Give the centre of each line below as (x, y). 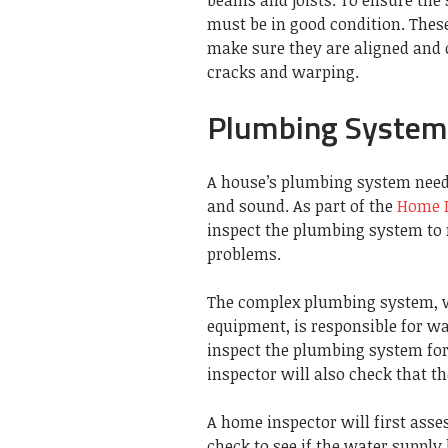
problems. (244, 253)
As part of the (345, 205)
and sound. (248, 205)
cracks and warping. (283, 71)
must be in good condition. (306, 23)
